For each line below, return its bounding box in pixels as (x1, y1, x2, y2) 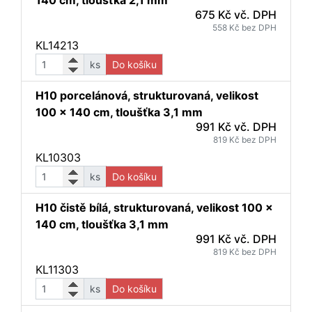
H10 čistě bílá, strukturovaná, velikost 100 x (36, 201, 273, 214)
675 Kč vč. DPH (195, 8, 276, 22)
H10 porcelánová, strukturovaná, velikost (36, 88, 258, 102)
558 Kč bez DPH (212, 22, 276, 33)
